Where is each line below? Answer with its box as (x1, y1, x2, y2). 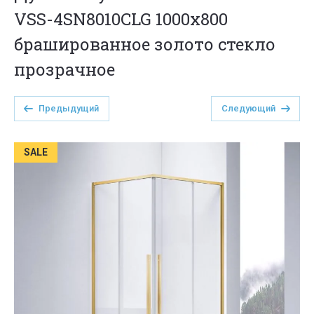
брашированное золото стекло (14, 33, 275, 55)
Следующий (221, 103, 275, 114)
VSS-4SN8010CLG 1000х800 (14, 8, 228, 30)
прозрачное (14, 58, 115, 81)
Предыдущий (39, 103, 99, 114)
